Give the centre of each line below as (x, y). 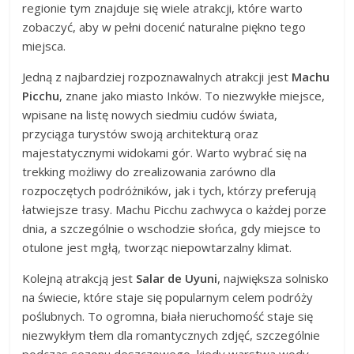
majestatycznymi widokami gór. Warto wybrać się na (165, 152)
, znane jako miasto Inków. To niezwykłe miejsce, (192, 95)
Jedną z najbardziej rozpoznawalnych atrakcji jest (157, 76)
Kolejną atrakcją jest (79, 278)
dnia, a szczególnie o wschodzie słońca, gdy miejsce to (172, 228)
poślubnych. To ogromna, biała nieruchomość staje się (168, 316)
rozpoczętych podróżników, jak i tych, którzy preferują (169, 190)
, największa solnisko (273, 278)
